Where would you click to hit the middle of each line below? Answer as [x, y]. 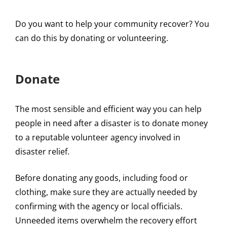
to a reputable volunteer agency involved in [98, 138]
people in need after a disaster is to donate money [111, 123]
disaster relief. [42, 152]
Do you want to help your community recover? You [112, 24]
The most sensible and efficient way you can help [108, 109]
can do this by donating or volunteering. [93, 38]
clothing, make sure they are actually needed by [106, 192]
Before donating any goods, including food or [102, 178]
